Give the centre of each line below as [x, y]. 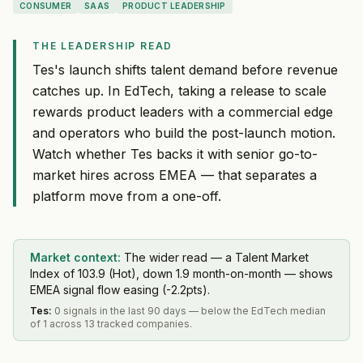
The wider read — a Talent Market [216, 257]
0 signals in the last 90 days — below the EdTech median [190, 310]
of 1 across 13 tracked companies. [111, 323]
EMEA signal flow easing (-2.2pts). [120, 289]
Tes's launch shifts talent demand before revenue [185, 69]
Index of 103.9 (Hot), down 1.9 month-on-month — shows [181, 273]
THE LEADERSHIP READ [103, 45]
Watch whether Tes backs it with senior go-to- [175, 154]
